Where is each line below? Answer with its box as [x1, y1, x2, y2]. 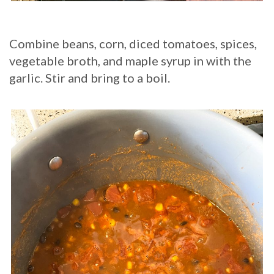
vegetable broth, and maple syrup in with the [9, 53, 251, 68]
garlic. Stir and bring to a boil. [9, 70, 170, 86]
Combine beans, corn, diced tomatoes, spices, [9, 36, 257, 51]
